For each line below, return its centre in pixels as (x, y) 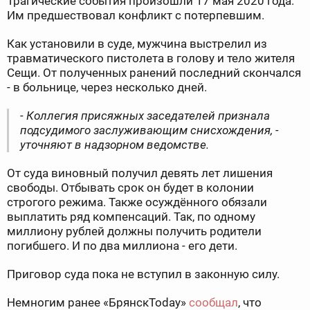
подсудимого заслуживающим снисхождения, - (149, 130)
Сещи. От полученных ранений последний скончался (154, 73)
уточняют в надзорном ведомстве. (115, 145)
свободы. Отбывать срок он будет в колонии (130, 188)
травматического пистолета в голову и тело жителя (151, 58)
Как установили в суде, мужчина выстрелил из (137, 44)
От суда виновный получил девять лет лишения (140, 173)
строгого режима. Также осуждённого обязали (137, 202)
